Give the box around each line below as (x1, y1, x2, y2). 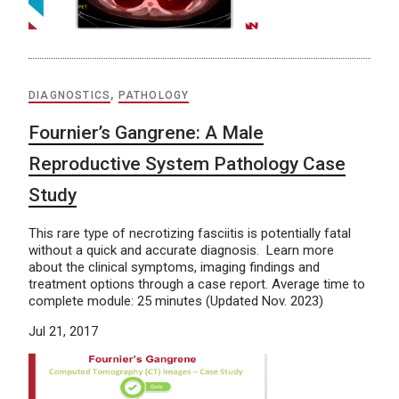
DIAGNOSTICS (28, 88, 111, 102)
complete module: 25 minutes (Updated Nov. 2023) (28, 292, 323, 309)
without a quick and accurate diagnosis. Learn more (28, 241, 334, 258)
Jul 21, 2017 (28, 322, 98, 339)
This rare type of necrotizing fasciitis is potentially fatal (28, 224, 351, 241)
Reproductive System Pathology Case (28, 152, 346, 175)
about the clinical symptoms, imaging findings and (28, 258, 320, 275)
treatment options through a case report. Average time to (28, 275, 365, 292)
